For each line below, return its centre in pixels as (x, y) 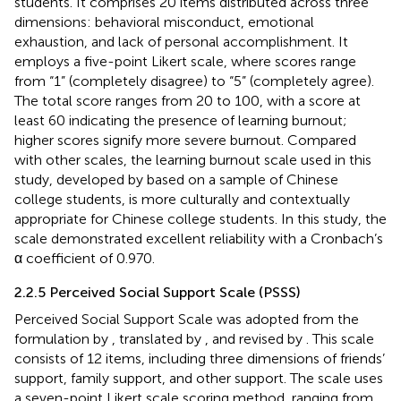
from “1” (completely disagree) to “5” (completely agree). (194, 81)
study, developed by (81, 179)
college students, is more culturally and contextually (182, 199)
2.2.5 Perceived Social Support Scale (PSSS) (158, 292)
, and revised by (256, 338)
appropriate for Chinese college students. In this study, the (200, 218)
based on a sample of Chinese (243, 179)
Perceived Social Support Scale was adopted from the (187, 319)
